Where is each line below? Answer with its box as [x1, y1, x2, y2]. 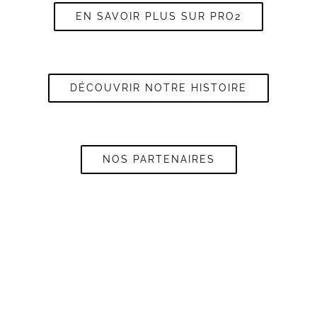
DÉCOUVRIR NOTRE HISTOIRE [70, 82, 247, 94]
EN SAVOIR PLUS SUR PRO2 [76, 11, 241, 23]
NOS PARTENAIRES [102, 154, 215, 166]
